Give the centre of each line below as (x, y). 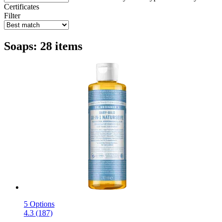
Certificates (22, 6)
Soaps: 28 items (43, 46)
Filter (12, 15)
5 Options (39, 204)
